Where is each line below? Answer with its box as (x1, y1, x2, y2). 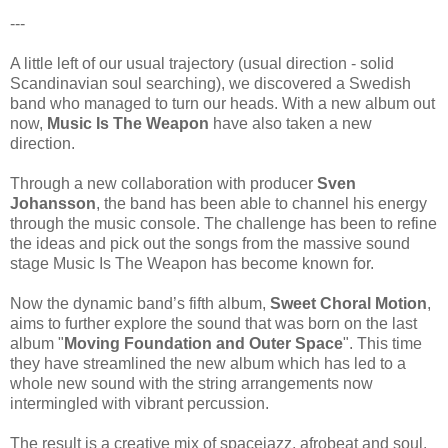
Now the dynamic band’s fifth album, (10, 294, 270, 312)
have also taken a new (209, 114, 372, 132)
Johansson (10, 194, 96, 212)
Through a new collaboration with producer (10, 174, 317, 192)
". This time (343, 334, 422, 352)
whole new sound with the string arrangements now (10, 374, 373, 392)
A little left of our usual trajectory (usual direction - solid (10, 54, 394, 72)
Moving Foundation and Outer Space (64, 334, 343, 352)
